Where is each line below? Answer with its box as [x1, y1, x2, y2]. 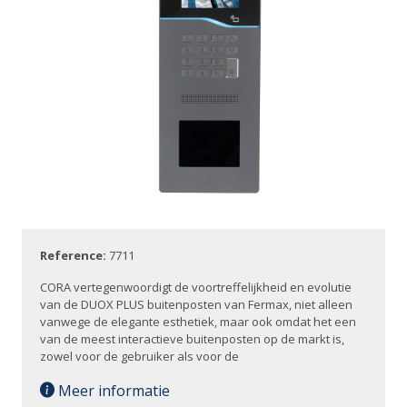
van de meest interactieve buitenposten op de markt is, [40, 331, 344, 347]
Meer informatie [55, 381, 170, 401]
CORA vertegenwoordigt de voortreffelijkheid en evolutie [40, 279, 352, 295]
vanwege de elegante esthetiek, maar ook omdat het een [40, 313, 356, 330]
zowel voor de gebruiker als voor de [40, 348, 239, 364]
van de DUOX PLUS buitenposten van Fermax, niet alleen [40, 296, 352, 313]
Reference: [40, 247, 109, 263]
